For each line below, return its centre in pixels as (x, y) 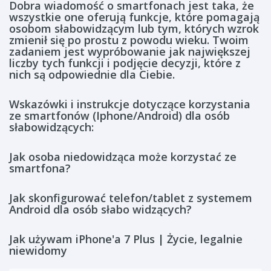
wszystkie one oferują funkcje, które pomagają (134, 17)
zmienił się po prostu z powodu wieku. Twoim (129, 40)
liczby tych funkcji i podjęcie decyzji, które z (125, 63)
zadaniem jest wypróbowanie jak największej (130, 51)
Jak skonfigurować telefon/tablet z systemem (131, 198)
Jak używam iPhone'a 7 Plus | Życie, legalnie (126, 239)
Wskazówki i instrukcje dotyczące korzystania (130, 104)
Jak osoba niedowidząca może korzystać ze (123, 157)
